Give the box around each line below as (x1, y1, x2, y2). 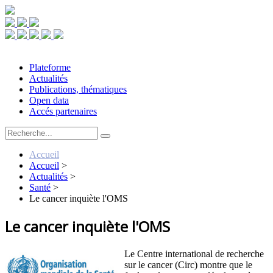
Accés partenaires (29, 106, 97, 116)
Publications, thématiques (29, 84, 127, 94)
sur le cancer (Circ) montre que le (124, 259, 252, 270)
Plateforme (29, 62, 71, 73)
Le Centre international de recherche (124, 248, 264, 259)
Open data (29, 95, 69, 105)
